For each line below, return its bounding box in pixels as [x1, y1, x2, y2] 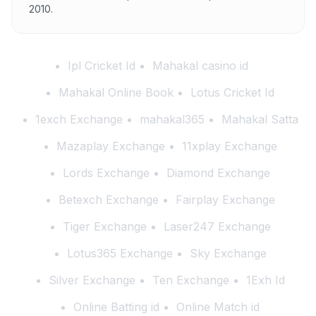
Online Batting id [73, 300, 159, 314]
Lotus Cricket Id [190, 85, 274, 99]
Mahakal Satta [221, 112, 298, 126]
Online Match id [176, 300, 260, 314]
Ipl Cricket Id [68, 59, 135, 73]
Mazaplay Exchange [56, 139, 165, 153]
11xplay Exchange [181, 139, 277, 153]
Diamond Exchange [166, 166, 270, 180]
